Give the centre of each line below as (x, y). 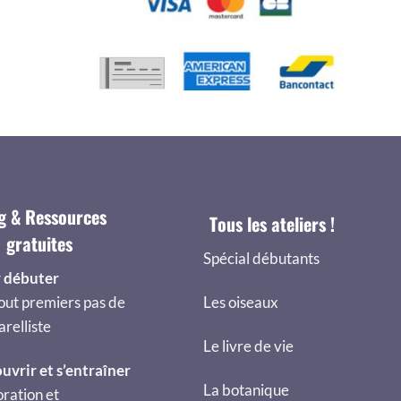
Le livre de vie (248, 346)
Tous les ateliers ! (272, 223)
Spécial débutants (261, 259)
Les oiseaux (241, 303)
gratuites (39, 243)
